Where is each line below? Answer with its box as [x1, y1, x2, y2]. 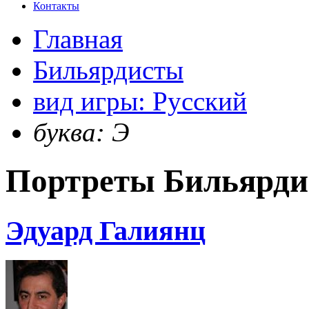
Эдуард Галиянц [6, 215, 206, 246]
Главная [33, 24, 123, 54]
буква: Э [33, 117, 130, 147]
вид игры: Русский [33, 86, 247, 116]
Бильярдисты [33, 55, 183, 85]
